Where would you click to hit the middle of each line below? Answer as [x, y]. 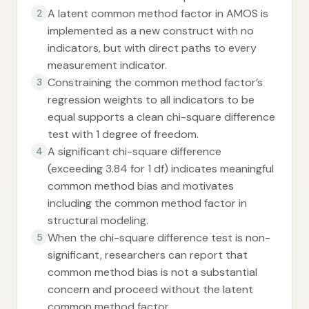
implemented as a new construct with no [151, 31]
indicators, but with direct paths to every [152, 48]
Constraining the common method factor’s [155, 82]
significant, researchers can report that [148, 255]
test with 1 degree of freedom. [123, 134]
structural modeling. [98, 220]
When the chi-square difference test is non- [159, 238]
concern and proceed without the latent [150, 289]
